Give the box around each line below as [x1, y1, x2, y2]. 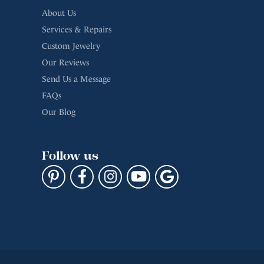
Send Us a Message [42, 33, 111, 43]
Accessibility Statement [104, 227, 192, 237]
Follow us [42, 106, 98, 122]
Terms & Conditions [16, 227, 93, 237]
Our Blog [42, 66, 75, 76]
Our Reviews [42, 16, 89, 27]
